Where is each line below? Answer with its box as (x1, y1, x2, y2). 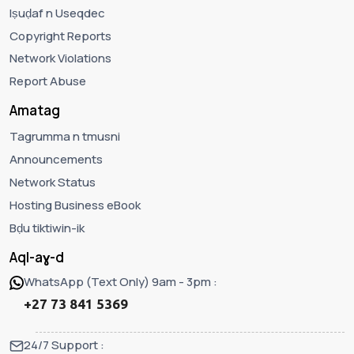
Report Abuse (9, 73, 86, 90)
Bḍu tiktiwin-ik (9, 219, 85, 236)
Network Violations (9, 50, 111, 67)
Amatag (9, 101, 60, 120)
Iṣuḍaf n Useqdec (9, 4, 105, 21)
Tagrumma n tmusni (9, 128, 120, 145)
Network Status (9, 174, 96, 191)
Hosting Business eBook (9, 196, 141, 213)
